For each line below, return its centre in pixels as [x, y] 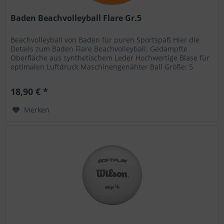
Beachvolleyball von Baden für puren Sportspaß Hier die [105, 39]
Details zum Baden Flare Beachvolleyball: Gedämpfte [99, 48]
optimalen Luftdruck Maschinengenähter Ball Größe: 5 [102, 66]
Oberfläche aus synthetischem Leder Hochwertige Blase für [110, 57]
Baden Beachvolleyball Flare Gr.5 [76, 18]
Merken [37, 109]
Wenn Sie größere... [44, 75]
